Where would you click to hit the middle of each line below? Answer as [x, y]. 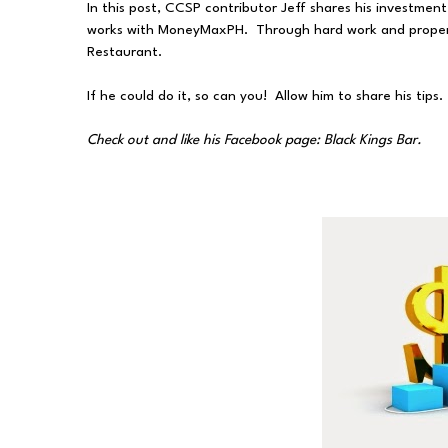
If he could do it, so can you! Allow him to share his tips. [265, 96]
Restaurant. [124, 52]
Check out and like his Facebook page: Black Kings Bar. [254, 140]
